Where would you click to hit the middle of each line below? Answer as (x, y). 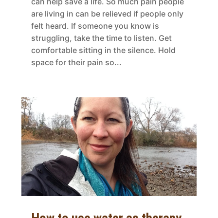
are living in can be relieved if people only (107, 13)
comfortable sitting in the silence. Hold (103, 50)
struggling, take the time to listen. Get (101, 38)
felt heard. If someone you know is (95, 26)
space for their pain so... (76, 62)
